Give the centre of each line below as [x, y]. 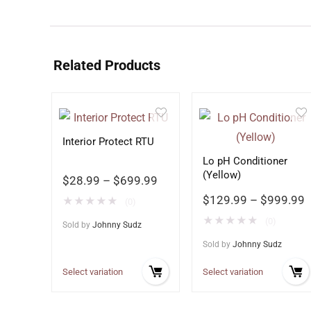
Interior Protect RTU [108, 142]
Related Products [107, 65]
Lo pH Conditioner [245, 161]
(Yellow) [221, 175]
